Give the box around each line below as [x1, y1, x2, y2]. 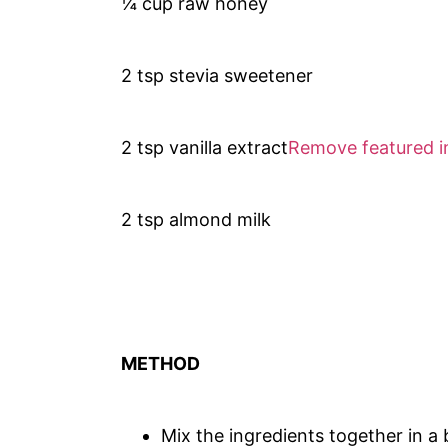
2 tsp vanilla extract [121, 136, 289, 158]
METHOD [121, 352, 201, 374]
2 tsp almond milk [121, 208, 272, 230]
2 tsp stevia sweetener [121, 64, 314, 86]
